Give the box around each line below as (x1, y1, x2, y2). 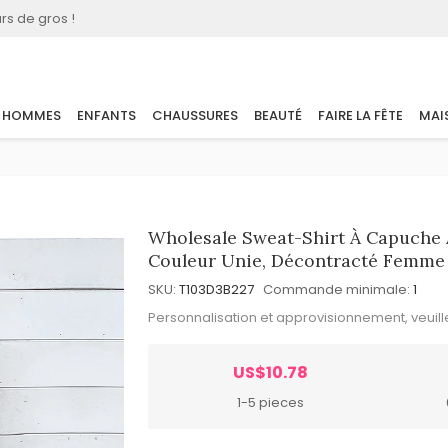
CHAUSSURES (152, 106, 238, 126)
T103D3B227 (179, 280, 255, 299)
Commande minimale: (263, 280, 411, 299)
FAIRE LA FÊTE (318, 106, 403, 126)
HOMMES (2, 106, 61, 126)
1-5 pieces (237, 392, 305, 412)
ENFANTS (77, 106, 136, 126)
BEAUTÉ (254, 106, 302, 126)
